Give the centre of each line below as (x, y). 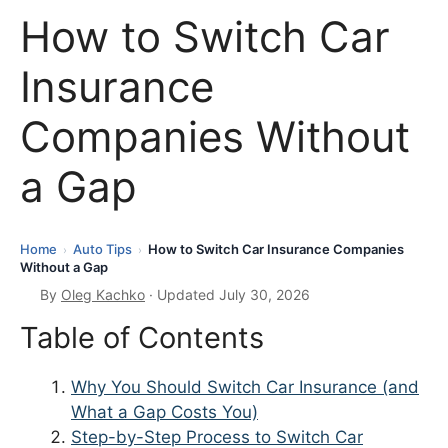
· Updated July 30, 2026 (227, 295)
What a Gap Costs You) (164, 412)
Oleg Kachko (103, 295)
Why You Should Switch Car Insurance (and (245, 387)
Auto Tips (102, 249)
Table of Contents (142, 338)
